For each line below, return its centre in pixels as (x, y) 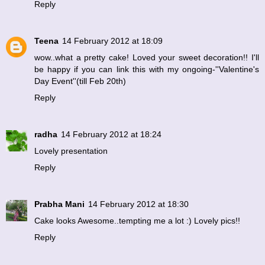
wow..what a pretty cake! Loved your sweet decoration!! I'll (147, 57)
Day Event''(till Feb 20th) (80, 81)
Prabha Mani (59, 204)
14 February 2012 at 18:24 (111, 134)
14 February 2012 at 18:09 (112, 41)
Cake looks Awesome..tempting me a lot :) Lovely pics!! (137, 220)
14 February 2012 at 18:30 (138, 204)
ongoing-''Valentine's (221, 69)
